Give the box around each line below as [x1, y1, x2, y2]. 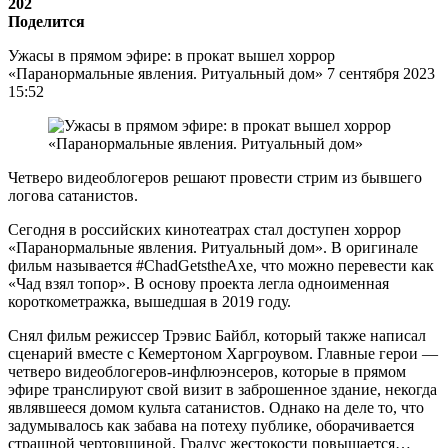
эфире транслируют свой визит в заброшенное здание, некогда [8, 380, 437, 398]
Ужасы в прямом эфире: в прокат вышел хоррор [8, 46, 335, 64]
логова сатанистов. [8, 186, 138, 204]
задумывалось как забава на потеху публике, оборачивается [8, 416, 414, 434]
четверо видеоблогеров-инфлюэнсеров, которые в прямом [8, 362, 406, 380]
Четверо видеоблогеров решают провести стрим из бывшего [8, 168, 422, 186]
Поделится [8, 12, 85, 30]
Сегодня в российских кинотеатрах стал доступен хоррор [8, 220, 401, 238]
